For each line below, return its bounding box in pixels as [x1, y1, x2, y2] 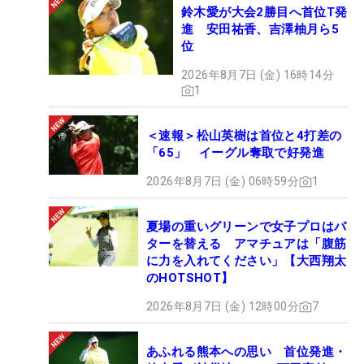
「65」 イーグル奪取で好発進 [146, 145, 324, 161]
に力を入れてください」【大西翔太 [146, 253, 347, 269]
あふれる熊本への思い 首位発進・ [146, 344, 347, 360]
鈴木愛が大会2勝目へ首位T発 [181, 5, 348, 20]
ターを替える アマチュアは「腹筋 [146, 236, 347, 252]
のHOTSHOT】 [146, 271, 234, 286]
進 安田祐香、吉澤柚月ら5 [181, 22, 340, 37]
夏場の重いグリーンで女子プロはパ [146, 219, 347, 235]
